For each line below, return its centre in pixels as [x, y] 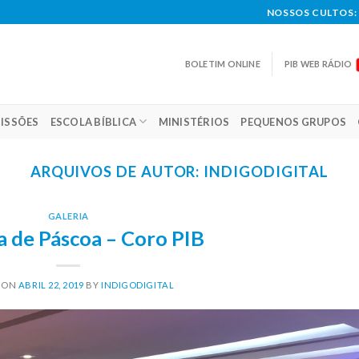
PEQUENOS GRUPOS [294, 121]
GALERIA [68, 216]
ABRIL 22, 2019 [51, 284]
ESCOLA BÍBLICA [93, 121]
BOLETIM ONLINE [222, 64]
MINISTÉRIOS [194, 121]
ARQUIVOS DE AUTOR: [117, 171]
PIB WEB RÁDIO [318, 64]
